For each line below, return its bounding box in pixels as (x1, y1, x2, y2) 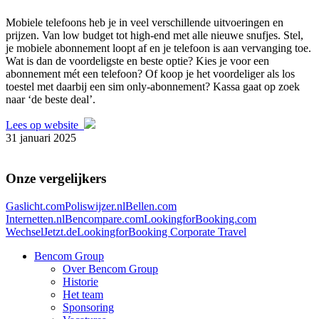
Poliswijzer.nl (65, 199, 125, 212)
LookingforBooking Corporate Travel (77, 225, 246, 238)
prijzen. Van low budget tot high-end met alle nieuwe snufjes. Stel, (6, 29, 303, 42)
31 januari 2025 (6, 132, 76, 145)
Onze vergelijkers (6, 170, 106, 186)
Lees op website (6, 119, 84, 132)
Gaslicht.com (6, 199, 65, 212)
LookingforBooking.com (144, 212, 256, 225)
